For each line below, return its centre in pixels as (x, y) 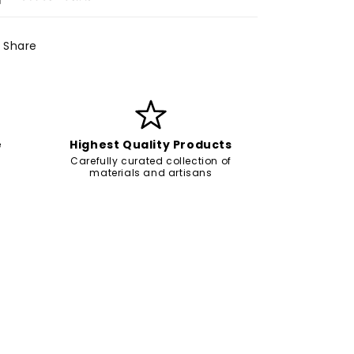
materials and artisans (151, 172)
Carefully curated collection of (151, 160)
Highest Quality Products (151, 144)
